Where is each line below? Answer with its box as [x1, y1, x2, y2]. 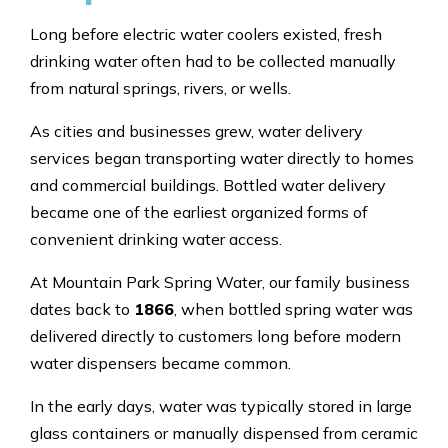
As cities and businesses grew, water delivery [30, 121, 363, 142]
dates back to [30, 299, 134, 320]
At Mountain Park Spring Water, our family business [30, 272, 410, 293]
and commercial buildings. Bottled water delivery [30, 175, 386, 196]
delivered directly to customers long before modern [30, 326, 401, 347]
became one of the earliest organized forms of [30, 202, 368, 223]
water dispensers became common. [30, 353, 291, 374]
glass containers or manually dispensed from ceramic [30, 423, 418, 444]
